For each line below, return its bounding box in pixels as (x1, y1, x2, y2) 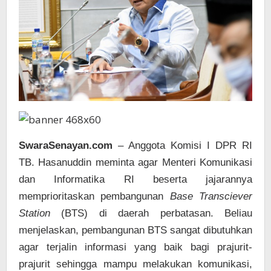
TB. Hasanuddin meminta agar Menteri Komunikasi (19, 157, 252, 169)
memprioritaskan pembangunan (19, 191, 170, 203)
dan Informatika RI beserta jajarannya (19, 174, 252, 186)
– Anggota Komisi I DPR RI (113, 140, 252, 152)
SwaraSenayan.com (19, 140, 113, 152)
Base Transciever (169, 191, 253, 203)
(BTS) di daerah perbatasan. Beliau (50, 207, 252, 220)
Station (19, 207, 50, 220)
